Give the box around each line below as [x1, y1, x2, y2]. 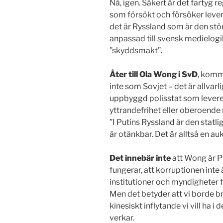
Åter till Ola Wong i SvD [110, 70, 198, 80]
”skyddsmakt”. [110, 46, 162, 56]
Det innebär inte [110, 153, 171, 163]
